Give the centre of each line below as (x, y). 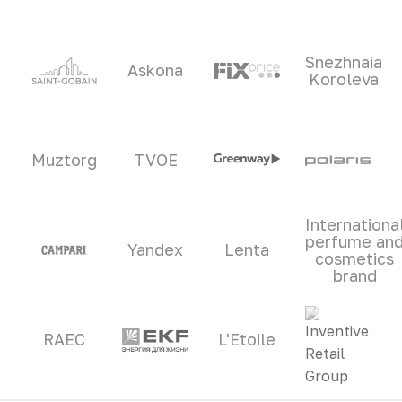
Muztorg (65, 160)
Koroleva (343, 79)
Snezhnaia (343, 61)
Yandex (156, 250)
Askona (156, 70)
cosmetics (355, 258)
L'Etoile (246, 340)
